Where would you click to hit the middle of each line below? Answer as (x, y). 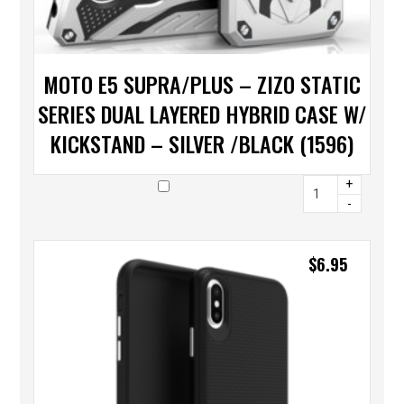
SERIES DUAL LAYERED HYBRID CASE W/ (202, 114)
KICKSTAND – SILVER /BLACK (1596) (202, 144)
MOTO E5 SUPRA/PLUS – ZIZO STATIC (202, 84)
